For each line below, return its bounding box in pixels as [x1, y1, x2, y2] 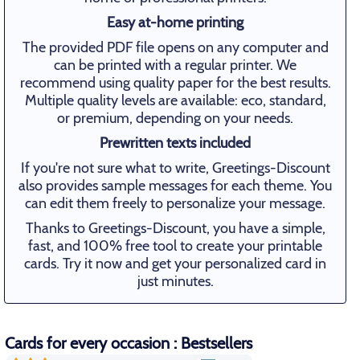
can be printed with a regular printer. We [54, 56, 297, 74]
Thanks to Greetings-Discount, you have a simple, [25, 219, 325, 237]
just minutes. [137, 272, 214, 290]
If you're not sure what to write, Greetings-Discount [20, 159, 330, 177]
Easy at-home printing [107, 14, 244, 31]
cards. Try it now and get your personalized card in [24, 255, 327, 272]
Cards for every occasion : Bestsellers [5, 333, 252, 353]
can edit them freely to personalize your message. [25, 194, 326, 212]
